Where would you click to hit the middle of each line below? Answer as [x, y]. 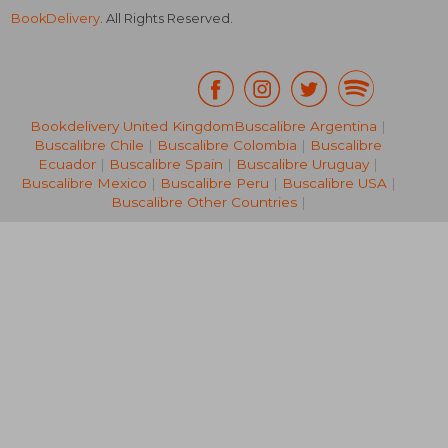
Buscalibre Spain [166, 164]
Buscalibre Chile [89, 145]
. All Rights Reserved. [167, 19]
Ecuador [67, 164]
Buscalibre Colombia [227, 145]
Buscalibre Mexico [83, 183]
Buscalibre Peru [214, 183]
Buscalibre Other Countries [203, 202]
